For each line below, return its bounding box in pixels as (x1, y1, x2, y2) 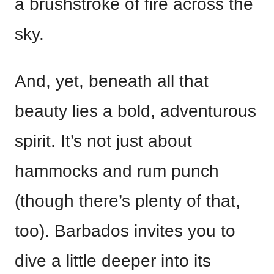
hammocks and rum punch (15, 161, 219, 180)
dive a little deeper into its (15, 251, 211, 270)
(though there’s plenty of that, (15, 191, 240, 210)
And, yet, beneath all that (15, 72, 209, 91)
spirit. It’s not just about (15, 131, 192, 150)
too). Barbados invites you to (15, 221, 235, 240)
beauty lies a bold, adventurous (15, 102, 256, 120)
